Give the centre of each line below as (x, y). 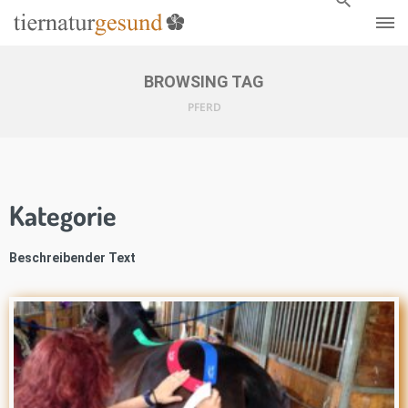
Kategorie (63, 215)
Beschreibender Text (72, 258)
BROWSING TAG (204, 82)
